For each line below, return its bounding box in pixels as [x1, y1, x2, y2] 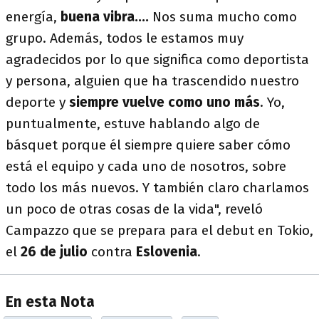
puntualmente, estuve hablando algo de [6, 115, 260, 132]
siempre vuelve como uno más [66, 93, 260, 110]
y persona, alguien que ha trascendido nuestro [6, 72, 299, 89]
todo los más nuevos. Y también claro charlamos [6, 179, 309, 196]
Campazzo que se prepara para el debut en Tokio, [6, 221, 313, 239]
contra [91, 243, 136, 260]
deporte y [6, 93, 66, 110]
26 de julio [17, 243, 91, 260]
